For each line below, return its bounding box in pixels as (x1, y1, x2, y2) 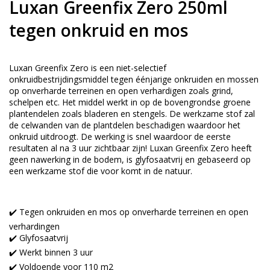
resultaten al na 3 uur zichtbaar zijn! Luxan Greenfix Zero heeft (9, 142, 252, 154)
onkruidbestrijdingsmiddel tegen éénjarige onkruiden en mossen (9, 73, 259, 85)
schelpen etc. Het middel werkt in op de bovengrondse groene (9, 96, 251, 108)
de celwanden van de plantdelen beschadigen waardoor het (9, 119, 240, 131)
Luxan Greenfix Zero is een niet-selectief (9, 61, 166, 74)
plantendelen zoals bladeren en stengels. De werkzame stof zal (9, 107, 255, 119)
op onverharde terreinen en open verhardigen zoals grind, (9, 84, 233, 96)
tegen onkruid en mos (9, 18, 188, 42)
